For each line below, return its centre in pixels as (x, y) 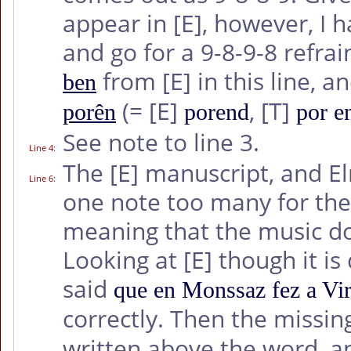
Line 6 (41, 179)
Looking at (123, 260)
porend (217, 112)
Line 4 (41, 148)
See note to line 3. (161, 143)
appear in (118, 24)
